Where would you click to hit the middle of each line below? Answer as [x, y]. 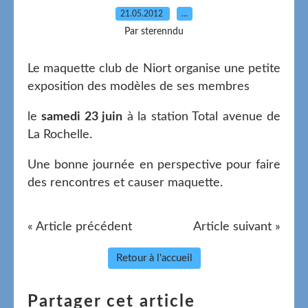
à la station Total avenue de [202, 117]
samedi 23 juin [82, 117]
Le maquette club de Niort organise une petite [154, 68]
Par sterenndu [154, 31]
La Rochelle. [60, 134]
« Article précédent [80, 227]
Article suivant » [237, 227]
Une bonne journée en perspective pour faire [154, 165]
